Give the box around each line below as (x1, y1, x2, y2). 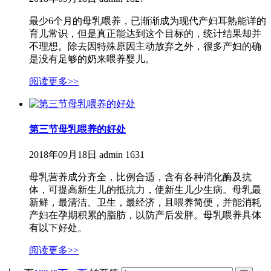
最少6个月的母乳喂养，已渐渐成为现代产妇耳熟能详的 (29, 15, 266, 26)
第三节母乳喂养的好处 (29, 124, 126, 135)
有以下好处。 (29, 223, 87, 233)
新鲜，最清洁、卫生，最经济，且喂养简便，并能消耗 (29, 197, 261, 208)
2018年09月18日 (29, 149, 97, 160)
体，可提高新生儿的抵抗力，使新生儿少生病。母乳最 (29, 184, 261, 195)
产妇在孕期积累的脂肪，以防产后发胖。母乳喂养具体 (29, 210, 261, 221)
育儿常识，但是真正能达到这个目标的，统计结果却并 (29, 28, 261, 39)
